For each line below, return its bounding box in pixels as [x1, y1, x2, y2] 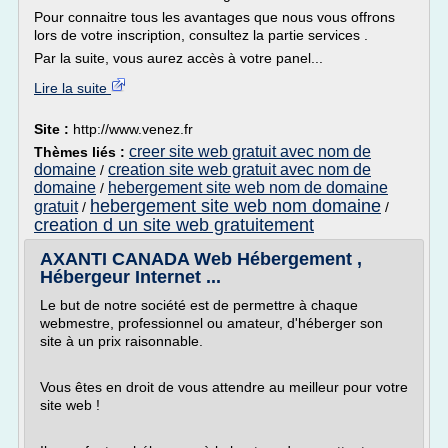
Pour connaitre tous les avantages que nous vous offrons [34, 9, 395, 25]
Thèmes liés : [34, 144, 129, 160]
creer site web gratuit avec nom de [129, 143, 371, 160]
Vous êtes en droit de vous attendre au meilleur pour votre [40, 379, 408, 395]
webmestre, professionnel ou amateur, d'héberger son [40, 315, 383, 331]
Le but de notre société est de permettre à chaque [40, 297, 358, 313]
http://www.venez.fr [73, 121, 193, 137]
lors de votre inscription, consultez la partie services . [34, 27, 368, 43]
